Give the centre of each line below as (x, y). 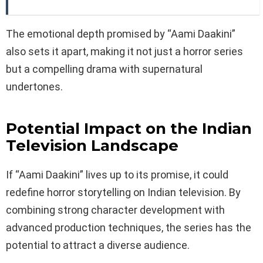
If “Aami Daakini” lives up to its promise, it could (117, 174)
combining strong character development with (115, 210)
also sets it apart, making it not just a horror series (124, 51)
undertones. (34, 86)
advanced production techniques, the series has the (129, 227)
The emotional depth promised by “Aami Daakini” (121, 33)
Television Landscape (92, 145)
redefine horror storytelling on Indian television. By (123, 192)
